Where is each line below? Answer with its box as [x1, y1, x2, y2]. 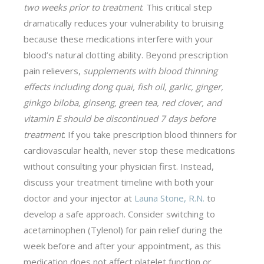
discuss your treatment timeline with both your [24, 176, 214, 188]
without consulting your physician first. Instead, [24, 160, 214, 172]
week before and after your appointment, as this [24, 239, 222, 252]
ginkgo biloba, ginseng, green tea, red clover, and [24, 96, 222, 108]
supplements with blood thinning [83, 64, 218, 77]
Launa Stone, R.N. [134, 192, 205, 204]
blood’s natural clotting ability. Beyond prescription [24, 48, 229, 61]
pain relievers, [24, 64, 84, 77]
